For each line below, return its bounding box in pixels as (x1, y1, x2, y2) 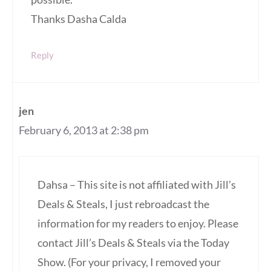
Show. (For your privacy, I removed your (38, 255, 221, 269)
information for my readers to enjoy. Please (38, 217, 238, 230)
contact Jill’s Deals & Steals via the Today (38, 236, 229, 250)
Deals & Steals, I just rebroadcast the (38, 197, 209, 211)
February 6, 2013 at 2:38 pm (19, 123, 149, 137)
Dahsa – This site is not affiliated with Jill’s (38, 178, 236, 192)
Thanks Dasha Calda (31, 12, 126, 26)
